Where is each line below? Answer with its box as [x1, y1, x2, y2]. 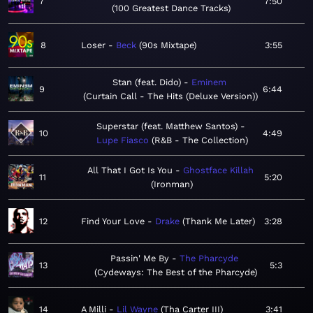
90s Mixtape [142, 40, 194, 51]
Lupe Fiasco [96, 135, 149, 146]
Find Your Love [81, 216, 145, 227]
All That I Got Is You [87, 165, 173, 176]
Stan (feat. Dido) [112, 77, 181, 88]
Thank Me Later [185, 216, 252, 227]
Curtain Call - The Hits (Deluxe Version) [86, 91, 255, 102]
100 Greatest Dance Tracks [114, 3, 228, 14]
